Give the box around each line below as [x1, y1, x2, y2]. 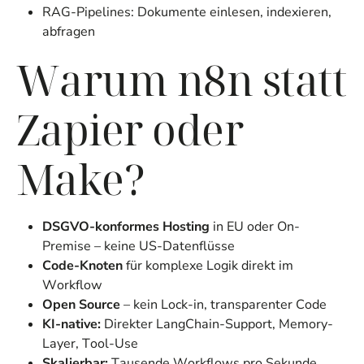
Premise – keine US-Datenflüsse [42, 237, 235, 256]
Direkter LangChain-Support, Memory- [101, 315, 333, 334]
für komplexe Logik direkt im [123, 257, 293, 275]
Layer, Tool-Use [42, 335, 138, 353]
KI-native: [42, 315, 101, 334]
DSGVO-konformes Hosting [42, 218, 210, 236]
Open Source [42, 296, 120, 314]
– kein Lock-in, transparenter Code [120, 296, 327, 314]
